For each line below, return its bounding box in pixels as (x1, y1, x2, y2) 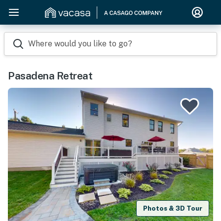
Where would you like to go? (28, 39, 132, 48)
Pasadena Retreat (8, 70, 92, 82)
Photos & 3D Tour (143, 204, 203, 212)
